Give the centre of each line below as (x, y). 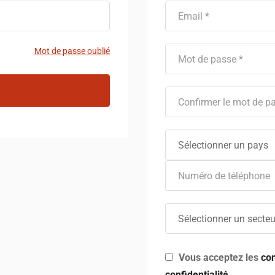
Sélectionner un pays (223, 145)
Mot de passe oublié (72, 51)
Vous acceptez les (219, 258)
